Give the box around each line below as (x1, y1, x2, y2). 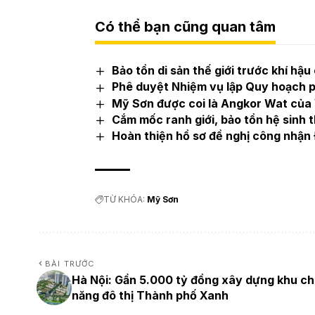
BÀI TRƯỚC (45, 258, 95, 269)
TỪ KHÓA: (103, 193, 146, 205)
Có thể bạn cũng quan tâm (95, 18, 276, 36)
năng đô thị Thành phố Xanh (72, 288, 229, 302)
